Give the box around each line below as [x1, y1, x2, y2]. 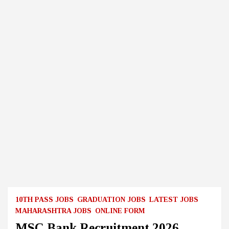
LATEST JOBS [149, 196, 198, 203]
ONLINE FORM [95, 207, 145, 215]
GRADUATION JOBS [77, 196, 146, 203]
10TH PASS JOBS [15, 196, 74, 203]
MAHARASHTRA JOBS [15, 207, 91, 215]
